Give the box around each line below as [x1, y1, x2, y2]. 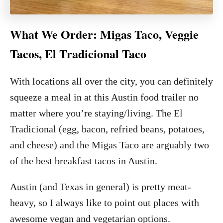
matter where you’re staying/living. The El [10, 107, 183, 118]
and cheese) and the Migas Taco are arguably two [10, 139, 209, 150]
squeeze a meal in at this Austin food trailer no [10, 91, 199, 103]
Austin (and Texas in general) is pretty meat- [10, 181, 191, 192]
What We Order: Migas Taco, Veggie [10, 25, 199, 43]
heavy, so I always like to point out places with [10, 197, 199, 208]
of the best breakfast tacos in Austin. [10, 155, 157, 166]
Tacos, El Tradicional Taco [10, 44, 146, 62]
